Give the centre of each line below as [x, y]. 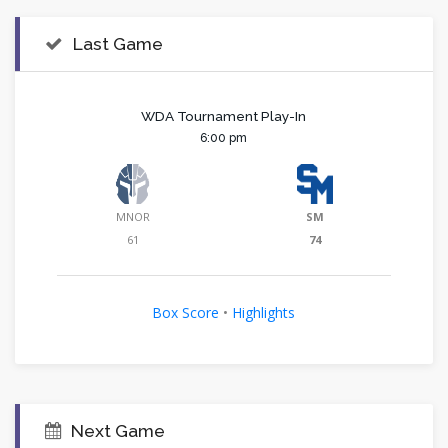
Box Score [186, 313]
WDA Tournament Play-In [224, 116]
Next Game [118, 431]
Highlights [264, 313]
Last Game [118, 44]
